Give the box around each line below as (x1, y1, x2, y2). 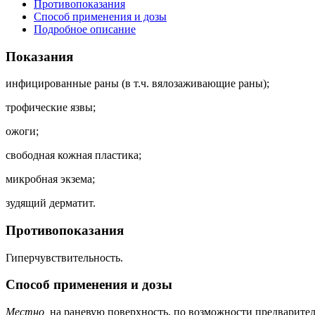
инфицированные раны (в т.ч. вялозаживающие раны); (6, 77, 269, 90)
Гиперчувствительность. (6, 251, 123, 264)
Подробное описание (34, 22, 136, 35)
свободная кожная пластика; (6, 149, 141, 162)
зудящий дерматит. (6, 197, 96, 210)
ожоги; (6, 125, 39, 138)
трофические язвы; (6, 101, 96, 114)
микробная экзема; (6, 173, 95, 186)
